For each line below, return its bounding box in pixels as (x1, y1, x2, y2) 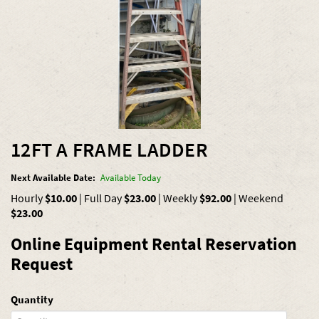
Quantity (11, 292, 53, 306)
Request (11, 252, 73, 275)
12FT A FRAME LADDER (11, 137, 208, 163)
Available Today (100, 172, 162, 184)
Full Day (84, 191, 124, 206)
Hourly (11, 191, 45, 206)
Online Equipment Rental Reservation (11, 232, 297, 255)
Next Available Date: (11, 172, 95, 184)
